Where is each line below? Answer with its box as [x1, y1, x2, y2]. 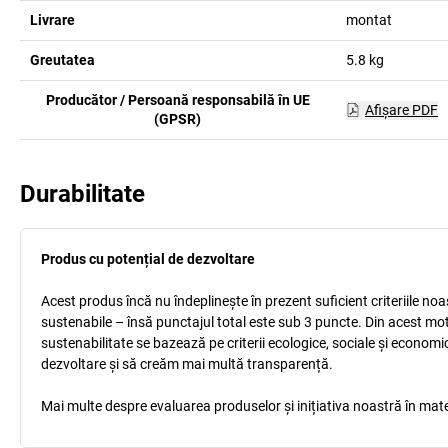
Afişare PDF [364, 101, 438, 118]
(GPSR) [154, 111, 202, 127]
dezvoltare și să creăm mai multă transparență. [41, 356, 333, 372]
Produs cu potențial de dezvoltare [41, 251, 255, 267]
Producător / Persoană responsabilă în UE [45, 92, 310, 108]
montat [345, 12, 392, 28]
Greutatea [30, 52, 95, 68]
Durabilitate [20, 180, 145, 208]
